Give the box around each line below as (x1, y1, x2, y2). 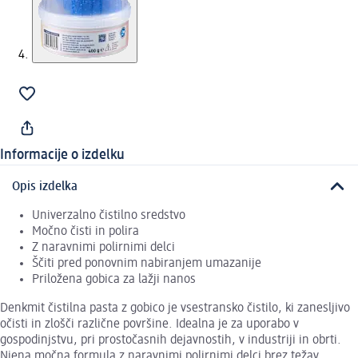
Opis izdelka (12, 180, 78, 193)
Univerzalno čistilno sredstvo (32, 209, 185, 222)
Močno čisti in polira (32, 225, 139, 238)
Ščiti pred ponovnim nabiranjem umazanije (32, 257, 261, 270)
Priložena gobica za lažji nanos (32, 272, 196, 286)
